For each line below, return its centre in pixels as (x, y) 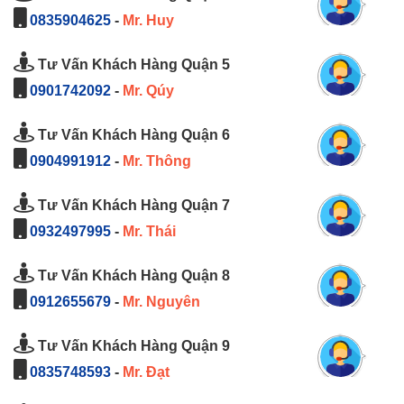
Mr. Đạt (146, 372)
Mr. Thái (149, 232)
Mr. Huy (148, 21)
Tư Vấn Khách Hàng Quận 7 (132, 206)
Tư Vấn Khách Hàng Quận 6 (132, 135)
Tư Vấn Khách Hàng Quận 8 (132, 276)
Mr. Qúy (148, 91)
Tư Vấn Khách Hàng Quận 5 (132, 65)
